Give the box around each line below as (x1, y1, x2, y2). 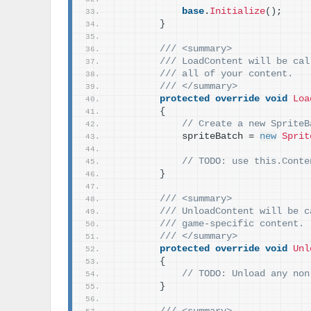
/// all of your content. (160, 69, 293, 79)
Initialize (210, 6, 265, 17)
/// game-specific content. (160, 219, 304, 229)
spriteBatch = (115, 131, 260, 142)
